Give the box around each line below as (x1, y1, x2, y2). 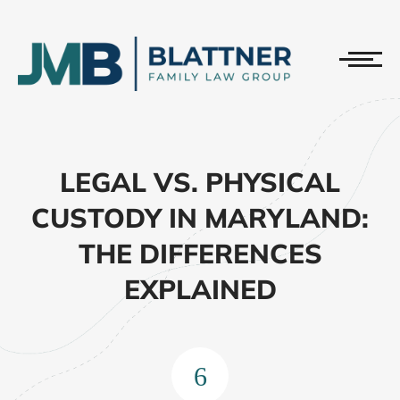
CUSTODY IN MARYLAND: (31, 200, 369, 235)
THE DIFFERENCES (78, 236, 322, 271)
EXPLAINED (123, 271, 277, 306)
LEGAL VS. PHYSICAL (60, 164, 340, 199)
